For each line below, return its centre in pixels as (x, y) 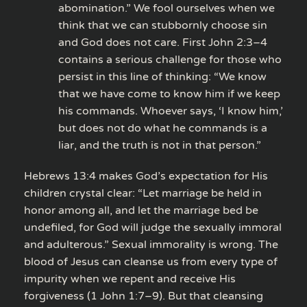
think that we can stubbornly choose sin (163, 25)
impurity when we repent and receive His (130, 279)
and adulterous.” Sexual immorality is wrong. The (151, 244)
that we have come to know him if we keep (169, 94)
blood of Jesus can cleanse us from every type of (151, 261)
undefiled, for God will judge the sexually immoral (153, 227)
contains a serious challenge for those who (170, 59)
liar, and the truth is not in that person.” (160, 145)
